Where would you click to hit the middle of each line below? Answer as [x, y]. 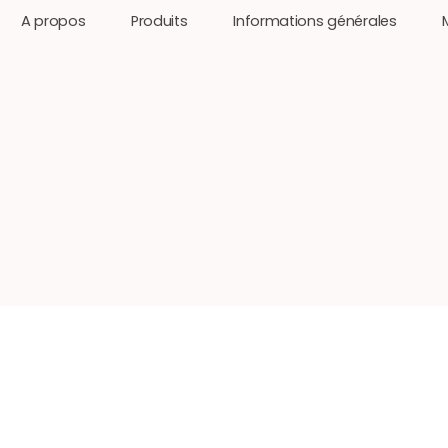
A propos [53, 21]
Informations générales [315, 21]
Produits [159, 21]
